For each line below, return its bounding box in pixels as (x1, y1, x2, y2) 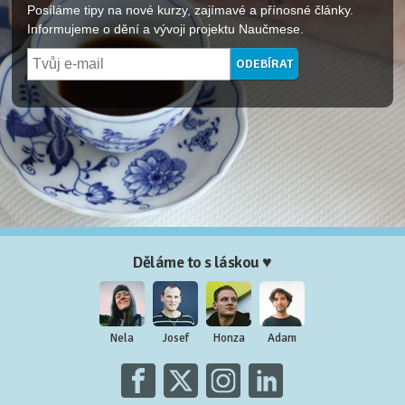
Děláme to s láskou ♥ (133, 252, 272, 272)
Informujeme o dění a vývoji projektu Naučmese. (27, 22, 305, 36)
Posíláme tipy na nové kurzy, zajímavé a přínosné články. (27, 3, 354, 17)
